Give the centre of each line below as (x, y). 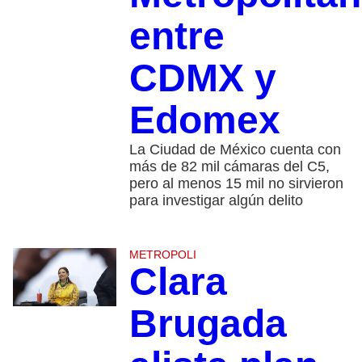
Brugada (208, 324)
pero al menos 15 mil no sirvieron (236, 184)
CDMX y (202, 78)
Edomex (204, 120)
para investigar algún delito (216, 201)
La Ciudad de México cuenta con (235, 150)
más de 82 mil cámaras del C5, (229, 167)
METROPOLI (162, 255)
